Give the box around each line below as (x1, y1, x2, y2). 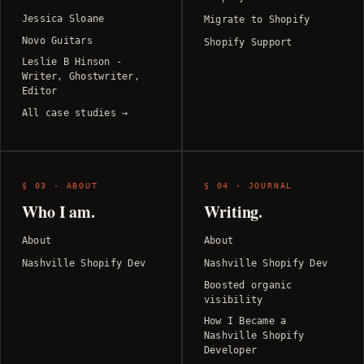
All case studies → (22, 107, 128, 119)
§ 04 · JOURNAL (204, 181, 293, 191)
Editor (22, 85, 58, 97)
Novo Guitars (22, 35, 93, 47)
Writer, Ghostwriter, (22, 71, 140, 83)
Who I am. (22, 200, 96, 224)
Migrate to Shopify (204, 14, 310, 26)
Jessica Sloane (22, 13, 105, 25)
